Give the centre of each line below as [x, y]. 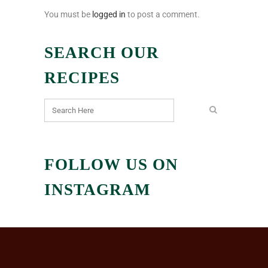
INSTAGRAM [97, 190]
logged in [109, 15]
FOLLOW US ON [111, 165]
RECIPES [82, 78]
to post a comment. [163, 15]
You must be [68, 15]
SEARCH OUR [102, 53]
